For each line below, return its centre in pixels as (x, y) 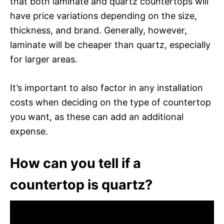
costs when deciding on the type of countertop (110, 102)
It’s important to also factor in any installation (106, 87)
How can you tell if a (75, 163)
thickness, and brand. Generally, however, (98, 30)
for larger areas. (44, 59)
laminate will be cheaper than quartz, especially (110, 44)
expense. (29, 131)
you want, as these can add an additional (97, 116)
